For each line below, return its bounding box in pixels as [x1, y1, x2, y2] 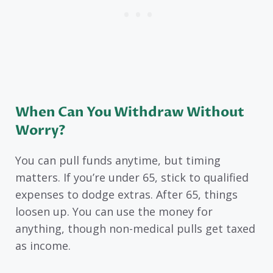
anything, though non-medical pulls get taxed [15, 221, 255, 236]
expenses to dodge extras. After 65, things [15, 187, 238, 202]
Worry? [15, 121, 66, 140]
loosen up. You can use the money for [15, 204, 213, 219]
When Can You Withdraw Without [15, 103, 244, 122]
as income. [15, 238, 71, 253]
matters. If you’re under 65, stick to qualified [15, 170, 249, 185]
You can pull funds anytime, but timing [15, 153, 221, 168]
